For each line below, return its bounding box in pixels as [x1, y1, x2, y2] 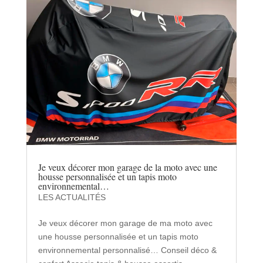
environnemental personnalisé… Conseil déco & [38, 245, 217, 255]
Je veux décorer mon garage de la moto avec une [38, 161, 217, 174]
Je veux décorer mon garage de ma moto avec [38, 218, 213, 228]
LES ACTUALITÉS [38, 193, 106, 203]
